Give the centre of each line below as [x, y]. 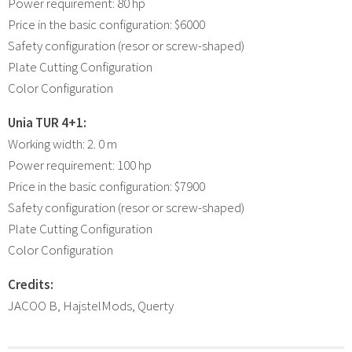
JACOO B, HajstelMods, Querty [91, 305]
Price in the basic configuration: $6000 [106, 24]
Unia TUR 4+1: [47, 122]
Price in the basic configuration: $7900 [106, 186]
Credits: [31, 284]
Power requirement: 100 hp [80, 165]
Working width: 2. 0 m [62, 143]
